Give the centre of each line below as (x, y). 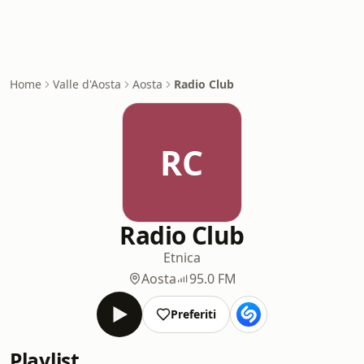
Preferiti (193, 314)
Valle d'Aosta (87, 84)
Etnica (182, 258)
